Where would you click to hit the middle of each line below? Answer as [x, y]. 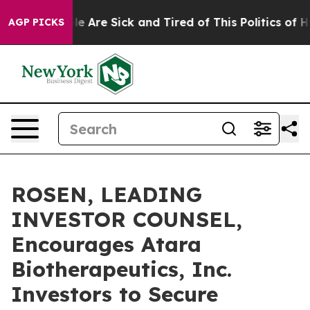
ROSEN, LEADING [107, 194]
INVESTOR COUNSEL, [127, 219]
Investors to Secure [115, 294]
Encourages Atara [106, 244]
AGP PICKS [36, 22]
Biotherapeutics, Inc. [121, 269]
